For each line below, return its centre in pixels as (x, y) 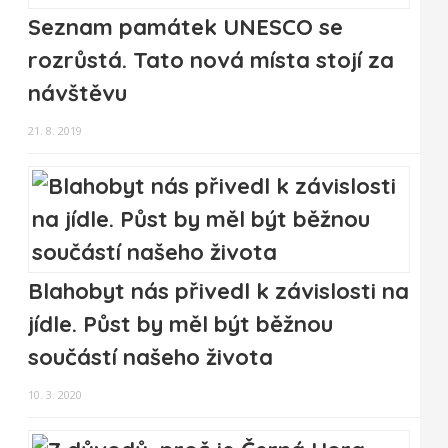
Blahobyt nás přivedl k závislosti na (218, 291)
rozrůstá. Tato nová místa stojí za (211, 60)
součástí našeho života (150, 357)
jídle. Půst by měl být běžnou (180, 324)
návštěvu (77, 93)
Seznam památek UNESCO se (185, 27)
